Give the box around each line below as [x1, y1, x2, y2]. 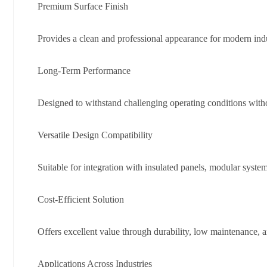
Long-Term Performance [38, 66, 131, 76]
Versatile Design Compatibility [38, 130, 153, 141]
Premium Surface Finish [38, 1, 128, 12]
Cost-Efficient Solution [38, 194, 124, 205]
